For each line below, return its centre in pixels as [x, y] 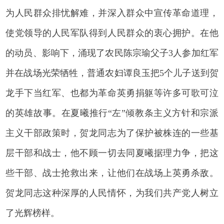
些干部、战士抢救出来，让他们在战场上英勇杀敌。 [112, 173]
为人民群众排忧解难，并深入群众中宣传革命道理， [112, 13]
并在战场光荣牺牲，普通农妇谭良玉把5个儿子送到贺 [112, 73]
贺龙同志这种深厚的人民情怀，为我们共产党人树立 [112, 193]
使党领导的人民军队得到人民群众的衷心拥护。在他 [112, 33]
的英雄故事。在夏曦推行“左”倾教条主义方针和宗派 [112, 113]
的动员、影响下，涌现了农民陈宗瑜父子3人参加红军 [112, 53]
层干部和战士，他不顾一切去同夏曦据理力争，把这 [112, 153]
